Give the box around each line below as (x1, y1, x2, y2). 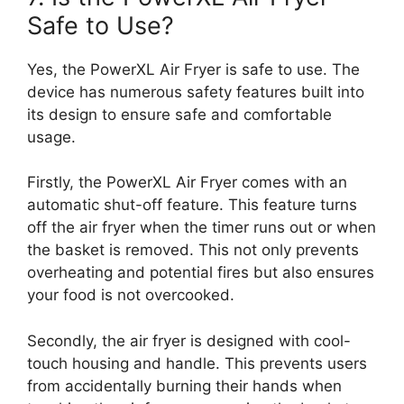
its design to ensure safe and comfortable (27, 105, 332, 124)
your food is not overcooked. (27, 286, 234, 304)
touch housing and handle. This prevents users (27, 353, 367, 372)
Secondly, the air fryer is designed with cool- (27, 331, 351, 350)
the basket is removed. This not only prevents (27, 241, 359, 259)
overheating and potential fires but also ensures (27, 263, 374, 281)
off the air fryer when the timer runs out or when (27, 218, 376, 236)
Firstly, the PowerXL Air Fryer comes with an (27, 173, 347, 191)
